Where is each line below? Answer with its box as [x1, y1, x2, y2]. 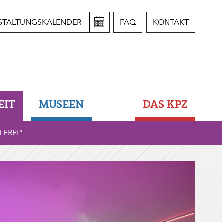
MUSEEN [39, 97, 84, 111]
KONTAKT [153, 17, 189, 27]
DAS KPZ [143, 97, 187, 111]
